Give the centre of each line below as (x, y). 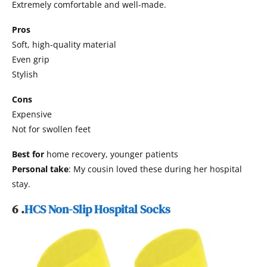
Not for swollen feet (51, 129)
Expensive (32, 114)
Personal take (40, 169)
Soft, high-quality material (64, 44)
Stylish (25, 74)
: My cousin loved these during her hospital (155, 169)
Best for (28, 154)
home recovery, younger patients (111, 154)
